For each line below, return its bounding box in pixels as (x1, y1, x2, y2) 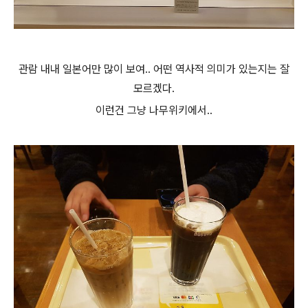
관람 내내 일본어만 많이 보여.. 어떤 (19, 63, 173, 76)
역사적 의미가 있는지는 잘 (173, 63, 289, 76)
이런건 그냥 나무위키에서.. (96, 104, 212, 117)
